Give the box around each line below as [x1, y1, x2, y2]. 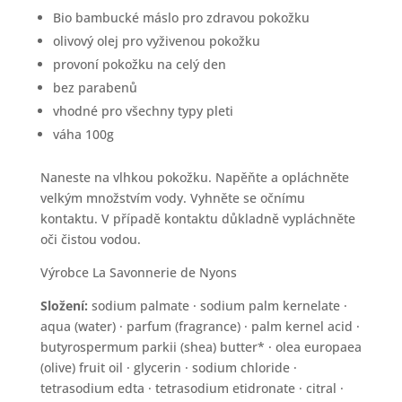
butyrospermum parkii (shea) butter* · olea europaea [39, 338, 362, 355]
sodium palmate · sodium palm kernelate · [91, 297, 347, 314]
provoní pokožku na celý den [52, 56, 226, 73]
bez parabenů [52, 79, 137, 96]
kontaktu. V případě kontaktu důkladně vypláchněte [39, 210, 355, 227]
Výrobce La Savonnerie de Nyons [39, 264, 237, 281]
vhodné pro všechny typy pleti [52, 102, 233, 119]
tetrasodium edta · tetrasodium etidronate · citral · [39, 380, 344, 397]
